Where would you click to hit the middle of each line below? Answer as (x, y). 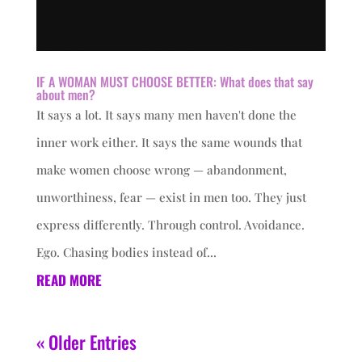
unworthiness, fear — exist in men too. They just (171, 198)
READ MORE (69, 280)
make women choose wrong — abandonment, (161, 170)
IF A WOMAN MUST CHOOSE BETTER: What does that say (175, 82)
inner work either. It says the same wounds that (169, 143)
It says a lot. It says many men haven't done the (166, 115)
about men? (65, 95)
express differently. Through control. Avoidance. (170, 225)
